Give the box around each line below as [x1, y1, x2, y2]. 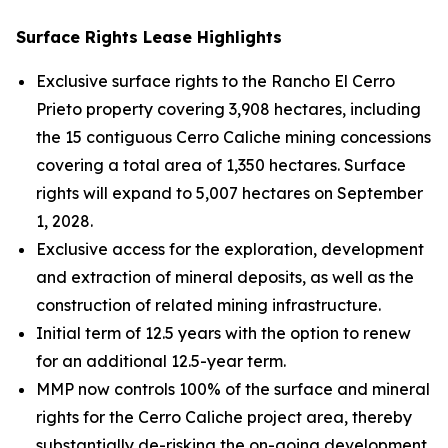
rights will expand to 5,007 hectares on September [36, 183, 423, 203]
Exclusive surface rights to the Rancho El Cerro [36, 71, 395, 91]
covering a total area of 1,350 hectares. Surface [36, 155, 406, 175]
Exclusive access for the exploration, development [36, 239, 424, 259]
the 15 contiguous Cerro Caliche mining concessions [36, 127, 431, 147]
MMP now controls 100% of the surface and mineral [36, 379, 430, 399]
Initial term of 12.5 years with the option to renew [36, 323, 411, 343]
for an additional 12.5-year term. [36, 351, 286, 371]
